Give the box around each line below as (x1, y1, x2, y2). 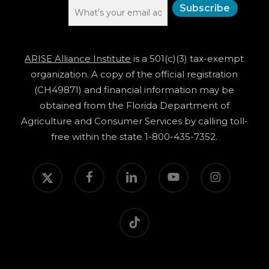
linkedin (115, 164, 143, 173)
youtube (157, 164, 187, 173)
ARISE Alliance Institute (25, 53, 131, 64)
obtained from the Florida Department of (39, 100, 229, 111)
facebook (73, 164, 105, 173)
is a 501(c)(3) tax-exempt (131, 53, 244, 64)
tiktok (118, 209, 139, 218)
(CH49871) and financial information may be (34, 84, 235, 95)
